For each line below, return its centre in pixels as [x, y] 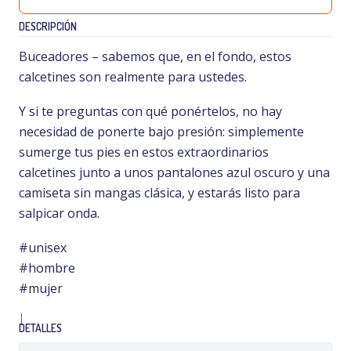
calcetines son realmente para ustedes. [133, 77]
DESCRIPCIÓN [48, 26]
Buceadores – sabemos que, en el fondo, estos [155, 56]
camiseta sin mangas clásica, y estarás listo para [159, 193]
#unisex [43, 248]
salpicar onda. [59, 213]
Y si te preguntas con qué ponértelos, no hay [150, 111]
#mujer [41, 288]
